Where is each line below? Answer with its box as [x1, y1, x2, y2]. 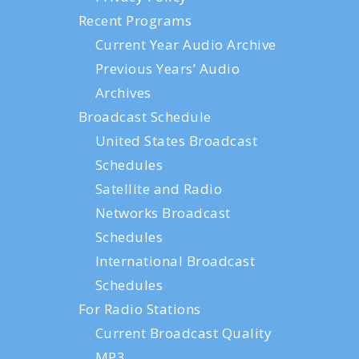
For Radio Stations [78, 300, 201, 318]
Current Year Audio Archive [95, 35, 276, 54]
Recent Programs [78, 11, 192, 30]
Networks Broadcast [95, 204, 231, 222]
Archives [95, 83, 151, 102]
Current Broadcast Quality [95, 324, 272, 342]
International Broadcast [95, 252, 255, 270]
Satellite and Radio [95, 179, 222, 198]
